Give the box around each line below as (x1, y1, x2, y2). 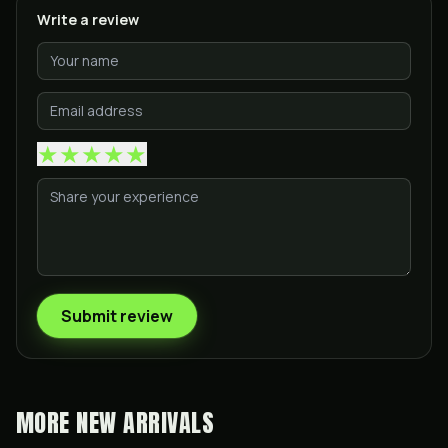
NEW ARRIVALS (76, 405, 215, 441)
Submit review (61, 305, 173, 327)
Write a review (37, 10, 139, 29)
